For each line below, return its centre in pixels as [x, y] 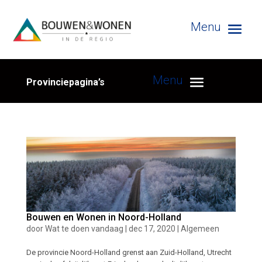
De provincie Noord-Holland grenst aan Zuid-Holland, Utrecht [129, 253]
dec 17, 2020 [152, 229]
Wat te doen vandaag [84, 229]
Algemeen [200, 229]
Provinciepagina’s [65, 82]
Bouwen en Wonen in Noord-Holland [104, 218]
